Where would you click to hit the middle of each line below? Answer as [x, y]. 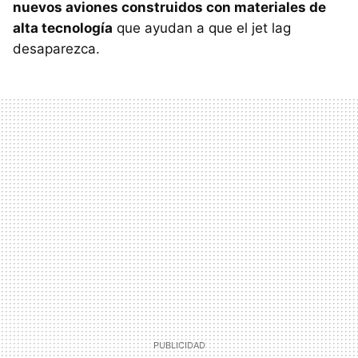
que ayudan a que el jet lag [202, 28]
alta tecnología [63, 28]
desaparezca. [56, 48]
